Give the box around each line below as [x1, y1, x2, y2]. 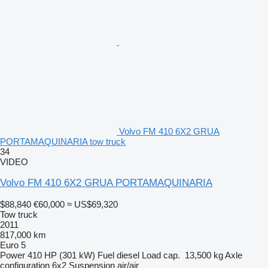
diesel [117, 249, 139, 260]
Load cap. [142, 249, 180, 260]
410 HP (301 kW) [28, 249, 95, 260]
